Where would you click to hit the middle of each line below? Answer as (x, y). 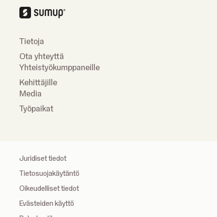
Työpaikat (36, 108)
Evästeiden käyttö (47, 203)
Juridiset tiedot (43, 158)
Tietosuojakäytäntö (49, 173)
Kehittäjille (38, 82)
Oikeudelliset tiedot (49, 188)
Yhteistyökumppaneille (60, 67)
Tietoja (32, 41)
